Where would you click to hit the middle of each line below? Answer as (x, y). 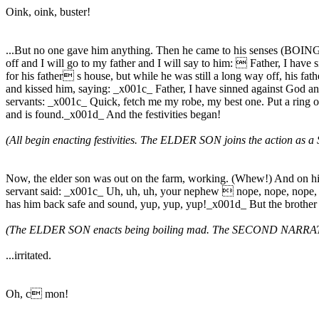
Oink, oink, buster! (48, 11)
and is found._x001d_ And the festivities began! (113, 114)
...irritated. (28, 255)
